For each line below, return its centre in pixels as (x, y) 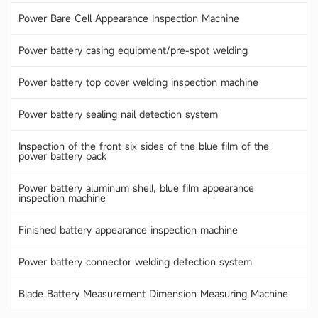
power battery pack (62, 155)
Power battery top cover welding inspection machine (138, 82)
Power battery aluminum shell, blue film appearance (136, 187)
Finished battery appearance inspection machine (128, 229)
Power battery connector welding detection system (135, 261)
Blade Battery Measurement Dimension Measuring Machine (153, 293)
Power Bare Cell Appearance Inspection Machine (129, 18)
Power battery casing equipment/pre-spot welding (133, 50)
